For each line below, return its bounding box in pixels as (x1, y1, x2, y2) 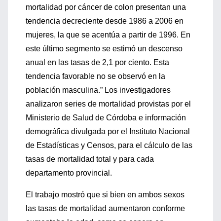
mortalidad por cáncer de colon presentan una (26, 3, 186, 11)
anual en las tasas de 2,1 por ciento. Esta (26, 58, 169, 67)
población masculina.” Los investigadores (26, 86, 171, 94)
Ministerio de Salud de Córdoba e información (26, 113, 186, 122)
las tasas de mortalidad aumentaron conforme (26, 204, 185, 213)
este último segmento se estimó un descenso (26, 44, 183, 53)
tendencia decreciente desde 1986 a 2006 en (26, 17, 184, 25)
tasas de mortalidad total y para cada (26, 155, 154, 163)
